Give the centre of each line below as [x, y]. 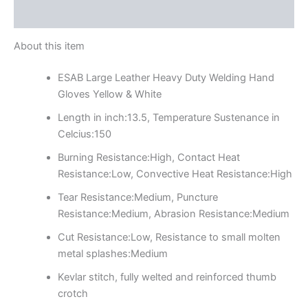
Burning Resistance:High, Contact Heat [148, 157]
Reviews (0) [43, 15]
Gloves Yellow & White [109, 94]
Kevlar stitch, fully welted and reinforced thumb [167, 277]
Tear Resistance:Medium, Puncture [137, 197]
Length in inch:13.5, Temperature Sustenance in [168, 117]
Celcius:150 [84, 134]
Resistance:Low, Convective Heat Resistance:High [175, 174]
